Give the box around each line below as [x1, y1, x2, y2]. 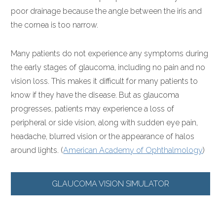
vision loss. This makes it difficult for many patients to [11, 76, 198, 86]
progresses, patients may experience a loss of [11, 104, 175, 114]
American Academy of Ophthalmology [63, 146, 203, 155]
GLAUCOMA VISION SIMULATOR [52, 179, 169, 188]
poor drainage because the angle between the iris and [11, 6, 202, 16]
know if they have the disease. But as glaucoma [11, 90, 180, 100]
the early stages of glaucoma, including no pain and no [11, 63, 206, 73]
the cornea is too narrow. [11, 20, 99, 30]
